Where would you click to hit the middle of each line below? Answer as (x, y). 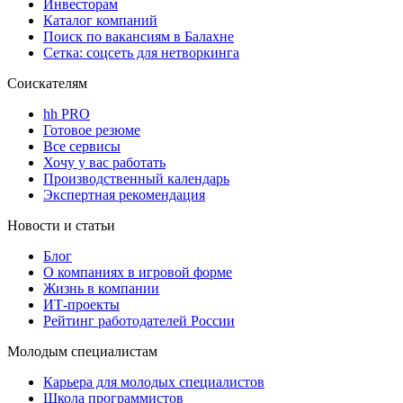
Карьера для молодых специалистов (154, 382)
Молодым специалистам (82, 352)
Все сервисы (82, 147)
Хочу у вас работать (104, 163)
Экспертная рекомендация (124, 195)
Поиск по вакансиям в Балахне (139, 37)
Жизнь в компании (101, 289)
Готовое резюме (92, 130)
